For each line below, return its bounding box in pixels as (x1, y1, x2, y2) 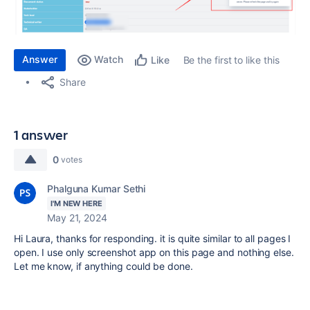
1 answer (14, 125, 69, 144)
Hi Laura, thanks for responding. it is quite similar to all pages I (14, 232, 291, 244)
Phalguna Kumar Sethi (47, 182, 146, 194)
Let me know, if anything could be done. (14, 259, 193, 272)
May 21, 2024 (47, 211, 107, 224)
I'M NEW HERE (51, 198, 102, 208)
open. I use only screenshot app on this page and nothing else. (14, 246, 294, 258)
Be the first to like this (183, 53, 280, 66)
